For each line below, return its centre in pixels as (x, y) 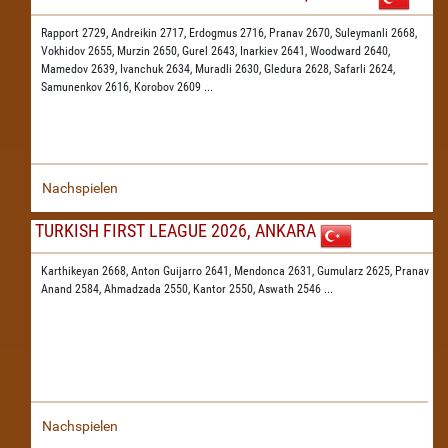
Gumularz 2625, (356, 271)
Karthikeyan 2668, (86, 271)
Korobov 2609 (169, 87)
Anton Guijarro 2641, (182, 271)
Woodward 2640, (350, 51)
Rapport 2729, (76, 33)
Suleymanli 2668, (376, 33)
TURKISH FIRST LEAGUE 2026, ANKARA (175, 230)
